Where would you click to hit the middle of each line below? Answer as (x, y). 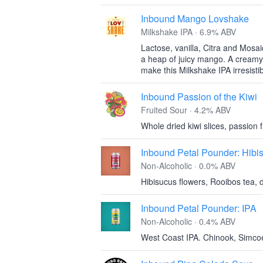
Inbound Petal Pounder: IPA (199, 208)
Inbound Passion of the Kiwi (199, 97)
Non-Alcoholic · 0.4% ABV (188, 221)
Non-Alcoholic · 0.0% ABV (188, 166)
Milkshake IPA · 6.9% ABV (188, 32)
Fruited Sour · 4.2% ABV (186, 110)
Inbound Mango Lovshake (195, 18)
